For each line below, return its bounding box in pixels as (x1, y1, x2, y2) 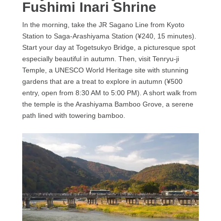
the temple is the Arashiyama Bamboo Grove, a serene (22, 100, 193, 108)
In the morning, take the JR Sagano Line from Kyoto (22, 20, 184, 29)
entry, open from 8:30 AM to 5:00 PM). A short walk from (22, 88, 197, 97)
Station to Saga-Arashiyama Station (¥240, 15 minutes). (22, 32, 196, 40)
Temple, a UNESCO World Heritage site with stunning (22, 66, 188, 74)
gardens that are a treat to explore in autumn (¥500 (22, 77, 183, 85)
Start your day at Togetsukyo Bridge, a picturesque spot (22, 43, 195, 51)
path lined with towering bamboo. (22, 111, 125, 119)
